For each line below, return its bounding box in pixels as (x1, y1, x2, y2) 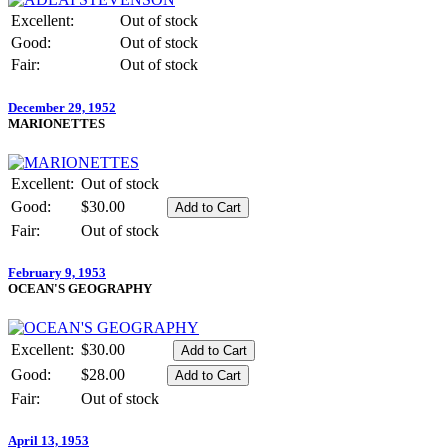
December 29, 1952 (8, 99, 116, 115)
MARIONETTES (8, 115, 105, 131)
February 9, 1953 (8, 264, 106, 280)
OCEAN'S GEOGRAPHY (8, 280, 152, 296)
